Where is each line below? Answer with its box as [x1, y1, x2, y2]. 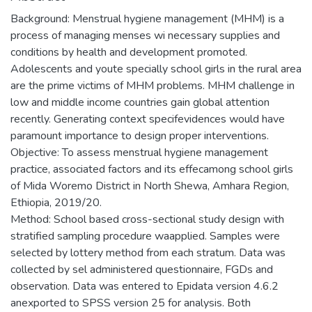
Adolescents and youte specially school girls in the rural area [10, 61, 302, 77]
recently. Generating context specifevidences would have [10, 111, 285, 127]
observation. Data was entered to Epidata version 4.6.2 [10, 278, 279, 294]
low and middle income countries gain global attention [10, 94, 270, 110]
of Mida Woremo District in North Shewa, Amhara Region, [10, 178, 289, 194]
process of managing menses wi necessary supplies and [10, 27, 280, 43]
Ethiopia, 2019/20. [10, 194, 102, 210]
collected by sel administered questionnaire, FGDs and [10, 261, 273, 277]
